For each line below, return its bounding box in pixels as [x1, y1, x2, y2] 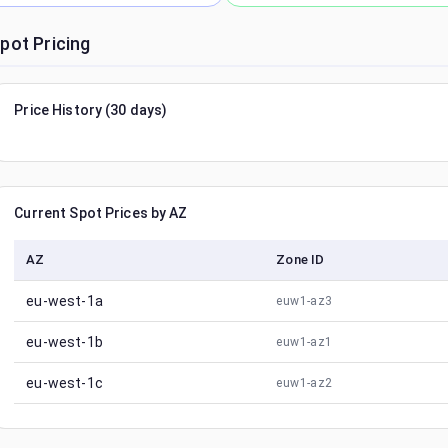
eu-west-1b [26, 334, 103, 350]
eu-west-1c [26, 375, 103, 391]
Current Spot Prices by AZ [14, 205, 188, 221]
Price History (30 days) [14, 102, 168, 118]
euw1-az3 [276, 294, 333, 308]
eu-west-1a [26, 293, 103, 309]
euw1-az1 [276, 335, 333, 349]
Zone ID [276, 252, 325, 267]
